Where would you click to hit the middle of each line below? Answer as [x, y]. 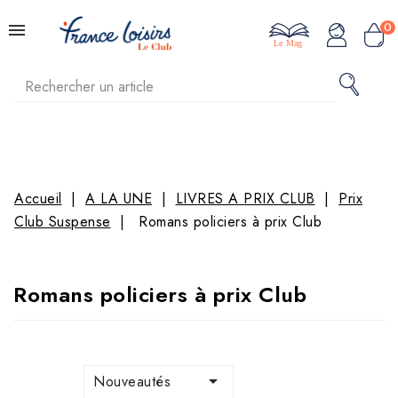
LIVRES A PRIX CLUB [245, 199]
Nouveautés [132, 382]
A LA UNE [119, 199]
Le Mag [288, 44]
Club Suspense [63, 222]
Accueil [38, 199]
